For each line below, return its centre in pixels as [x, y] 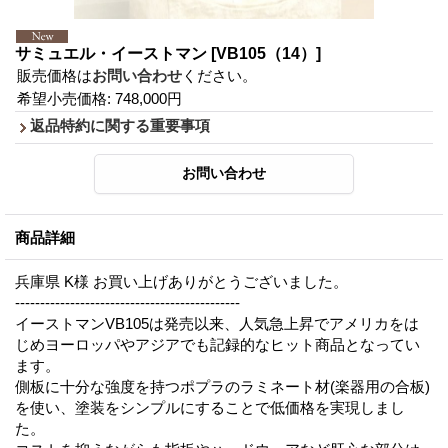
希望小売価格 [62, 99]
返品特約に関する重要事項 [120, 126]
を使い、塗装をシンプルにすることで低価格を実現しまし [210, 408]
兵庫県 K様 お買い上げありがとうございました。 [181, 282]
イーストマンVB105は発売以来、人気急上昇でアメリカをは [217, 324]
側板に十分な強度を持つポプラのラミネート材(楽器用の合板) [222, 387]
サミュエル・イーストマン [113, 54]
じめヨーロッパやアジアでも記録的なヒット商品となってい [217, 345]
